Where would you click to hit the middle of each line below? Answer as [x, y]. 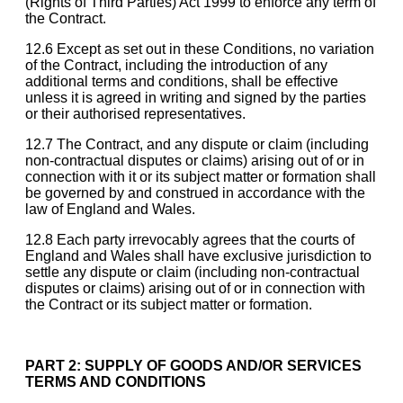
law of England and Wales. [110, 209]
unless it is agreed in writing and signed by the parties [196, 97]
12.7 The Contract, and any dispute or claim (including [197, 144]
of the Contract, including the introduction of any [176, 65]
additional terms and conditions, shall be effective [182, 81]
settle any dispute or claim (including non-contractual [193, 272]
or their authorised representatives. [135, 113]
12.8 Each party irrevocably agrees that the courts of [190, 239]
